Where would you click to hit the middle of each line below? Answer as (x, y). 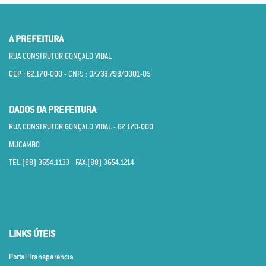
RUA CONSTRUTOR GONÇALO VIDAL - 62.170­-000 (81, 127)
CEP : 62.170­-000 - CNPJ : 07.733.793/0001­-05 (80, 74)
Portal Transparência (41, 257)
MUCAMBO (24, 145)
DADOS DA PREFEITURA (53, 110)
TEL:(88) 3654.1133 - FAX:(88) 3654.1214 (72, 163)
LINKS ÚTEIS (32, 234)
